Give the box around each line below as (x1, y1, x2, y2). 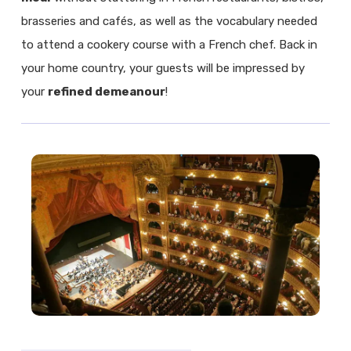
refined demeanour (48, 85, 166, 100)
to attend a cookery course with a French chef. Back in (21, 38, 318, 52)
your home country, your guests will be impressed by (21, 61, 306, 76)
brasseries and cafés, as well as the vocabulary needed (21, 14, 318, 29)
